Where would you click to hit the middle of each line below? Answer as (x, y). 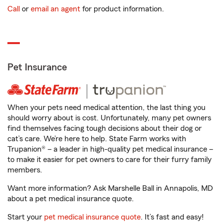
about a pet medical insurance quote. (71, 199)
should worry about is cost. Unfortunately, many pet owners (109, 118)
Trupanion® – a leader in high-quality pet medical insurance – (110, 149)
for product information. (122, 9)
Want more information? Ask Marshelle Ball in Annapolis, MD (110, 188)
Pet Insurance (37, 67)
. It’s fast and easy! (172, 217)
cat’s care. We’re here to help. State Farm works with (97, 139)
